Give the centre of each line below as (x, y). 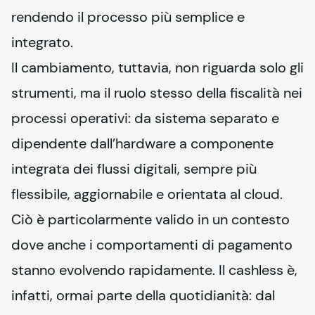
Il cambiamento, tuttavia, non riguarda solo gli (157, 67)
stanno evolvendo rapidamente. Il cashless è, (154, 270)
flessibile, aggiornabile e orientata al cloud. (147, 194)
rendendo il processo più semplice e (128, 17)
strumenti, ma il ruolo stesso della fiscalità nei (157, 93)
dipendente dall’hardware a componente (142, 143)
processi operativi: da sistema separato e (145, 118)
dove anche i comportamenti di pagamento (152, 245)
